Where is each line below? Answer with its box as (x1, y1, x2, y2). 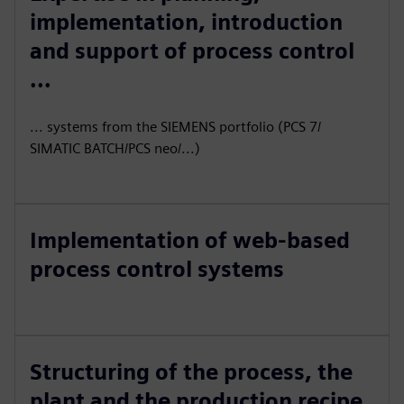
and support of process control (30, 38, 354, 64)
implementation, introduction (30, 9, 343, 35)
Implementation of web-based (30, 227, 350, 253)
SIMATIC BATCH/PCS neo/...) (30, 140, 200, 157)
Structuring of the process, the (30, 359, 353, 385)
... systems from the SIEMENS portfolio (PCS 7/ (30, 118, 321, 135)
